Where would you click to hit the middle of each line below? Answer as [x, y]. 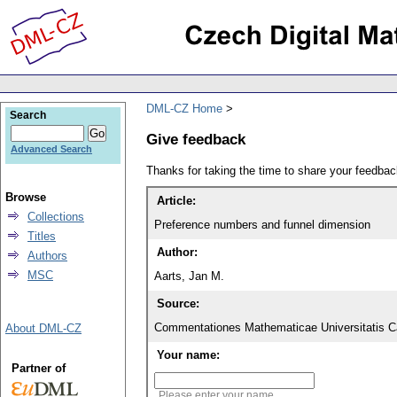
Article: [176, 201]
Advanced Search [51, 149]
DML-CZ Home [184, 108]
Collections [56, 217]
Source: [178, 304]
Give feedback [196, 139]
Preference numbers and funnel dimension [262, 225]
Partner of [38, 368]
